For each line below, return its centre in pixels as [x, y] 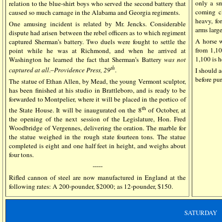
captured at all [29, 70]
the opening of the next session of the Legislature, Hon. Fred [97, 119]
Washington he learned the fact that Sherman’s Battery [86, 59]
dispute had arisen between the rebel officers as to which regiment [97, 32]
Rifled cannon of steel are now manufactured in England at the [97, 177]
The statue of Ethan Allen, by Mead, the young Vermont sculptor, [97, 82]
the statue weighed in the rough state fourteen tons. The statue [97, 137]
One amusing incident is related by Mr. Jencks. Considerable [97, 24]
